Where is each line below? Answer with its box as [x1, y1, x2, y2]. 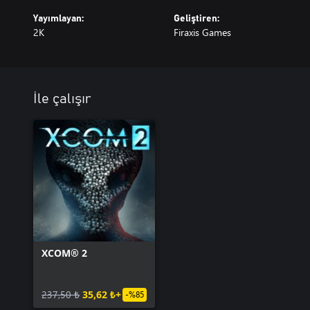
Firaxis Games [173, 26, 231, 39]
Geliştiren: [173, 14, 219, 24]
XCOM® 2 [42, 246, 87, 259]
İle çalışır [33, 92, 91, 106]
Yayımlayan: [33, 14, 84, 24]
